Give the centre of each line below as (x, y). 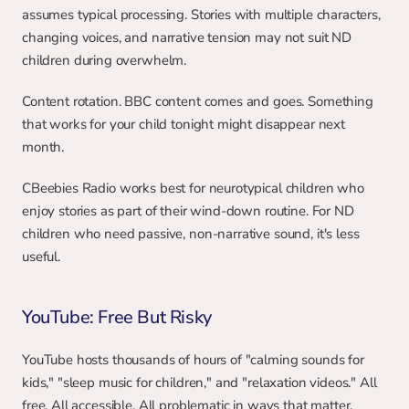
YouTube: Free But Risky (117, 317)
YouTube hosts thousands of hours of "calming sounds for (193, 360)
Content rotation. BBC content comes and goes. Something (198, 101)
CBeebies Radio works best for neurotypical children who (193, 188)
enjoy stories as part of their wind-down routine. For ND (188, 211)
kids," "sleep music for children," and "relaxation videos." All (199, 383)
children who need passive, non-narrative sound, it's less (191, 234)
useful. (41, 257)
